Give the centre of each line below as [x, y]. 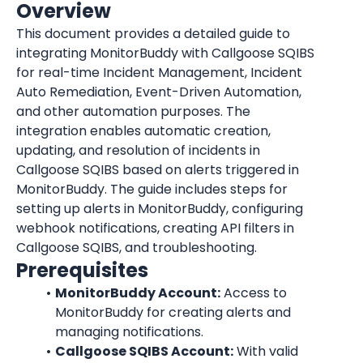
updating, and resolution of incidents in [138, 150]
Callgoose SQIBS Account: [144, 351]
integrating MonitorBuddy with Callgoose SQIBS [165, 53]
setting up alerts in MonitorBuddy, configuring [160, 209]
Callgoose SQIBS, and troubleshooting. [137, 248]
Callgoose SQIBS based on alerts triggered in [158, 170]
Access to [253, 293]
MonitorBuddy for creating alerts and [173, 312]
